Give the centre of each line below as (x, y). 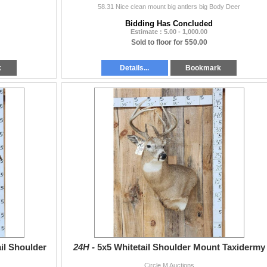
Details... (135, 68)
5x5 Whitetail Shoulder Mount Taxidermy (181, 247)
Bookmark (204, 68)
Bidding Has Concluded (169, 23)
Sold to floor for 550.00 (169, 42)
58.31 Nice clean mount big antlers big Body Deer (169, 6)
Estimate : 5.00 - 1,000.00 (169, 31)
